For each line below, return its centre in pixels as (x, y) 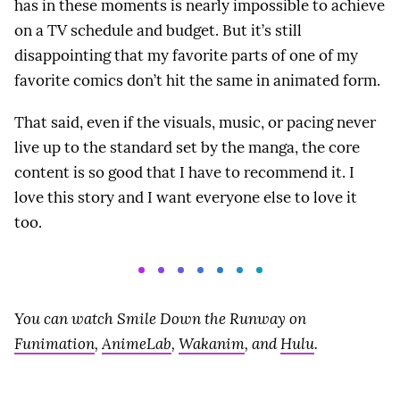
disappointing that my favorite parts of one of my (186, 55)
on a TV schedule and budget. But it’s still (158, 30)
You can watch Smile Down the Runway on (160, 318)
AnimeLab (137, 343)
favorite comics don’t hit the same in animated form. (197, 80)
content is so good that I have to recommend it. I (184, 173)
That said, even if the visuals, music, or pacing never (195, 123)
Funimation (54, 343)
